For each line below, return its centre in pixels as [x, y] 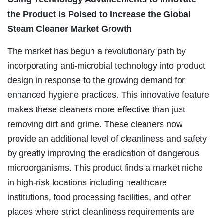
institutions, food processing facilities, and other [99, 197]
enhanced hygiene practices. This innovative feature [108, 95]
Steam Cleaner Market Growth [70, 28]
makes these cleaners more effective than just [96, 109]
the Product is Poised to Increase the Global [99, 14]
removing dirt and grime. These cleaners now [95, 124]
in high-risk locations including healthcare [87, 182]
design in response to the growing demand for [96, 80]
